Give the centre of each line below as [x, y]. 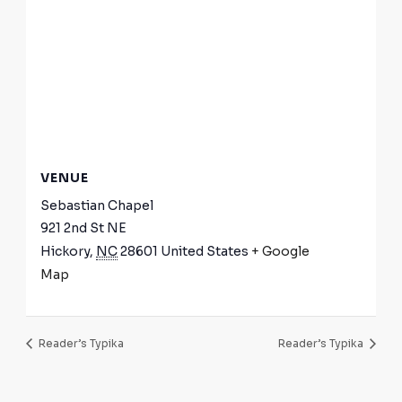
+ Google [281, 252]
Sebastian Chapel [97, 206]
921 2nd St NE [84, 228]
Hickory [66, 252]
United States [205, 252]
